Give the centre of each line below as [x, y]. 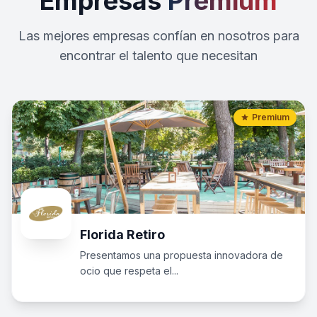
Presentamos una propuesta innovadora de [181, 255]
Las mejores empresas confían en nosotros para [158, 36]
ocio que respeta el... [129, 271]
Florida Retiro [122, 235]
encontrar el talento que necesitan [158, 56]
